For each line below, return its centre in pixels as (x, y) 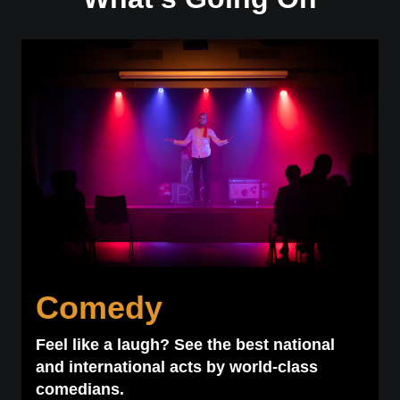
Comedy (99, 308)
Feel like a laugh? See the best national (185, 345)
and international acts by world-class (176, 367)
